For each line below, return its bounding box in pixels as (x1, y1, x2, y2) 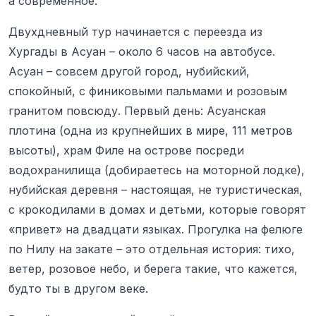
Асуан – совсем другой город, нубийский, (8, 63, 250, 78)
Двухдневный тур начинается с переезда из (8, 24, 262, 39)
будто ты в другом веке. (8, 281, 148, 296)
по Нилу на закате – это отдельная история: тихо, (8, 241, 295, 256)
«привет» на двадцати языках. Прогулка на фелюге (8, 221, 303, 236)
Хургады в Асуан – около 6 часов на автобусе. (8, 44, 275, 59)
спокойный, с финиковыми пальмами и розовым (8, 83, 287, 98)
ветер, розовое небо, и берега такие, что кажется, (8, 261, 298, 276)
